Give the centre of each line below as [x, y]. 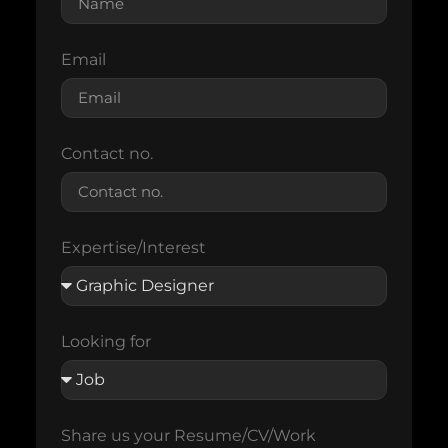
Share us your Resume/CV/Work [188, 435]
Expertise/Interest [133, 247]
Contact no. [106, 153]
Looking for [105, 341]
